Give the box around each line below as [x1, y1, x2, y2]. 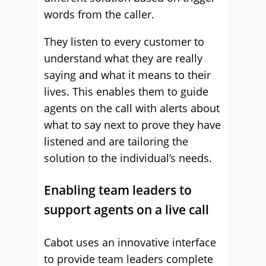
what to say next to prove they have [44, 118, 221, 132]
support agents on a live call [44, 201, 209, 218]
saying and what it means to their [44, 68, 211, 82]
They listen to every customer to [44, 34, 204, 49]
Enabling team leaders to [44, 182, 192, 198]
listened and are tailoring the [44, 134, 188, 148]
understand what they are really [44, 51, 202, 65]
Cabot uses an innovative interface [44, 235, 216, 249]
